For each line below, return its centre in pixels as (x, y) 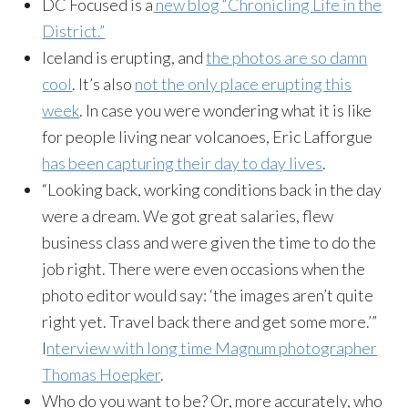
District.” (74, 31)
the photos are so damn (287, 57)
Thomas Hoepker (102, 374)
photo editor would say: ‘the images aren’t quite (208, 295)
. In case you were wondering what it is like (226, 110)
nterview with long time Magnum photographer (212, 347)
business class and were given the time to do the (209, 242)
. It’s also (104, 83)
